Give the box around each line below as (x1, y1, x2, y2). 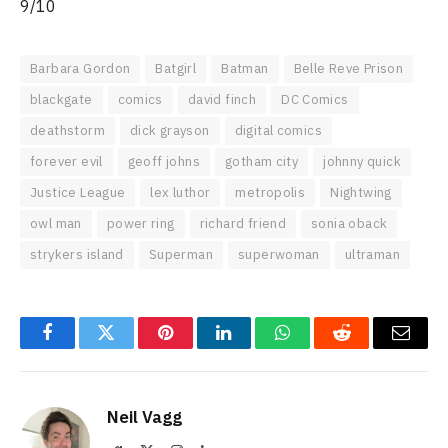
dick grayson (129, 122, 210, 140)
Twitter (104, 338, 157, 357)
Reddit (340, 338, 389, 357)
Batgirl (155, 60, 197, 78)
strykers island (30, 246, 124, 264)
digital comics (234, 122, 323, 140)
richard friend (199, 215, 287, 233)
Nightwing (330, 184, 392, 202)
